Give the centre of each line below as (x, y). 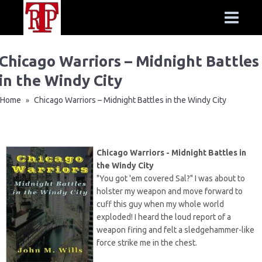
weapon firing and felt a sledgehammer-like (175, 230)
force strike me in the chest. (147, 243)
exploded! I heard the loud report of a (164, 217)
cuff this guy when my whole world (160, 204)
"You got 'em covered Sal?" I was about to (171, 178)
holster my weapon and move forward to (170, 191)
